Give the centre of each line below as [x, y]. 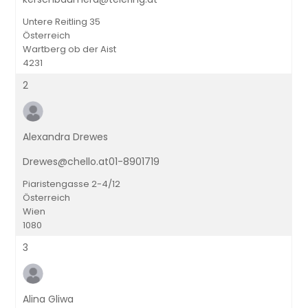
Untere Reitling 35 [62, 22]
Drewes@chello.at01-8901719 [91, 162]
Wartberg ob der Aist [70, 49]
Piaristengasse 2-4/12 [72, 184]
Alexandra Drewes [66, 137]
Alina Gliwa [48, 299]
